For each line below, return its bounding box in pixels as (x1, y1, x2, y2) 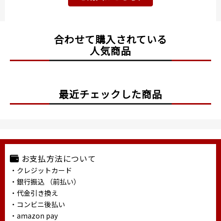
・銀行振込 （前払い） (10, 177, 80, 187)
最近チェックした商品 (59, 87, 162, 102)
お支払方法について (21, 152, 96, 165)
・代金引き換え (10, 188, 58, 198)
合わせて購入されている (54, 32, 167, 47)
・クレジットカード (10, 165, 72, 176)
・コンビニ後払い (10, 199, 65, 210)
